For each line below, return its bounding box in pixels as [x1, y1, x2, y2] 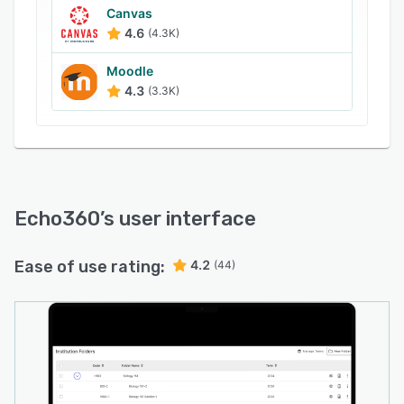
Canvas [106, 5, 152, 21]
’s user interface [100, 207, 256, 231]
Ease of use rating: [14, 257, 165, 277]
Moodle [106, 63, 153, 78]
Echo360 [14, 207, 100, 231]
